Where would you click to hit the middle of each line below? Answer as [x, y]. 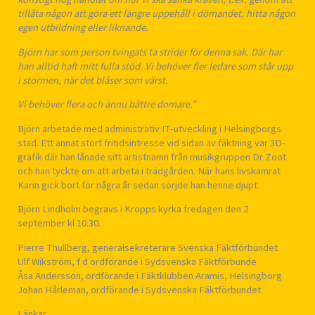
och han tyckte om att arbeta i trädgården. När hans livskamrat [149, 171]
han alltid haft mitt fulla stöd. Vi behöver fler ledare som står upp [155, 66]
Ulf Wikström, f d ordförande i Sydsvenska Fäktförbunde [137, 262]
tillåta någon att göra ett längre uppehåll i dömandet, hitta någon [156, 14]
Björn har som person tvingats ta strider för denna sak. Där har [150, 52]
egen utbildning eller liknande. [83, 28]
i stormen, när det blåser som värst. [93, 80]
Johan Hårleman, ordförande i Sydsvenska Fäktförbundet [139, 290]
